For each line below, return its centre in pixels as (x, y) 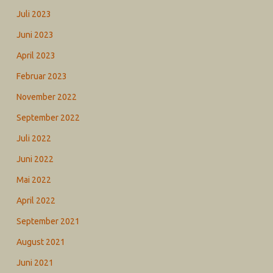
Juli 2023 (34, 14)
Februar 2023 (41, 76)
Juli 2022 (34, 138)
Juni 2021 (35, 263)
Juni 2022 (35, 159)
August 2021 (41, 242)
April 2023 (36, 55)
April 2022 (36, 200)
